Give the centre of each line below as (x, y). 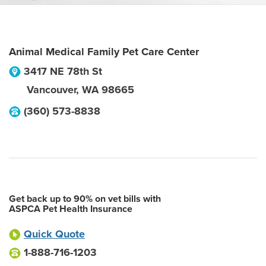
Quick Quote (54, 234)
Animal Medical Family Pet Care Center (104, 52)
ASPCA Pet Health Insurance (71, 209)
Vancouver (51, 90)
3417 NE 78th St (63, 71)
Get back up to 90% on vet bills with (85, 199)
